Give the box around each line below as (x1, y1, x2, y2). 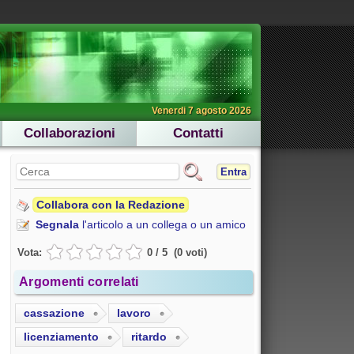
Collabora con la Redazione (36, 198, 185, 211)
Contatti (173, 126, 224, 141)
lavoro (117, 307, 151, 320)
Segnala (36, 218, 79, 231)
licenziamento (24, 330, 99, 344)
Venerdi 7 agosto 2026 (152, 105, 251, 116)
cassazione (24, 307, 85, 320)
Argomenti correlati (19, 275, 139, 289)
